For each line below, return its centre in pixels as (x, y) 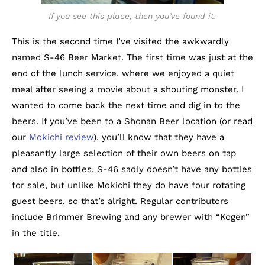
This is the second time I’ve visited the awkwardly (120, 42)
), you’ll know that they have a (159, 138)
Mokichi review (61, 138)
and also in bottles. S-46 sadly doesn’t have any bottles (132, 169)
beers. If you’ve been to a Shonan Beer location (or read (132, 122)
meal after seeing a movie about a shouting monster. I (128, 90)
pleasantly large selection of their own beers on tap (124, 153)
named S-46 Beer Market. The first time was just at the (132, 58)
